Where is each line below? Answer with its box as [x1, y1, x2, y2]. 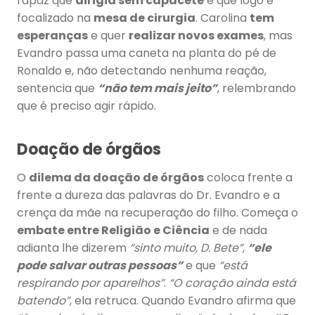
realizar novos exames [129, 27, 264, 44]
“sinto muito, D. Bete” [127, 240, 243, 257]
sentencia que [17, 80, 98, 97]
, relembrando [217, 80, 296, 97]
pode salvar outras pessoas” [17, 257, 183, 274]
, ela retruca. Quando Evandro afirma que [70, 292, 296, 309]
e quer [88, 27, 129, 44]
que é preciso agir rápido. [17, 98, 156, 115]
